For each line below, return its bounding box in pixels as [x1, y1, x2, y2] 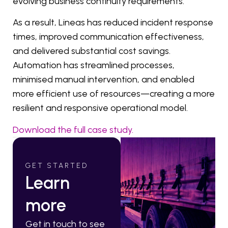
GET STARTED [25, 161, 88, 170]
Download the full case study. [13, 124, 133, 135]
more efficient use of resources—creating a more [13, 88, 215, 100]
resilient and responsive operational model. [13, 102, 188, 114]
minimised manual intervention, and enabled [13, 74, 194, 85]
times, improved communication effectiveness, [13, 31, 204, 43]
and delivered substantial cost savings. [13, 45, 170, 57]
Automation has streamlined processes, [13, 60, 175, 71]
